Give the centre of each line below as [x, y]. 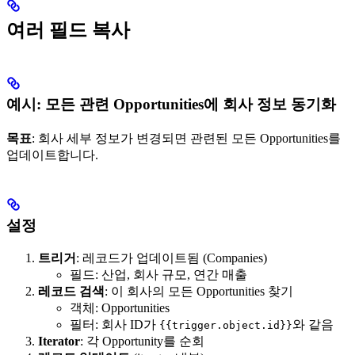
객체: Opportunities [120, 308]
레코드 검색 [71, 292]
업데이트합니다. [52, 155]
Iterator [59, 342]
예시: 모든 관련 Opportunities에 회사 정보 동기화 [171, 104]
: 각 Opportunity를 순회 [142, 342]
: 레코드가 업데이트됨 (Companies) [172, 258]
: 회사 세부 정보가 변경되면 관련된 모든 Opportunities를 [186, 138]
